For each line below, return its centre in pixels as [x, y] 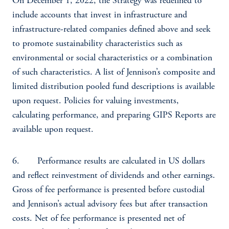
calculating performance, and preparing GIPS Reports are [114, 116]
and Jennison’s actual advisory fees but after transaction [110, 204]
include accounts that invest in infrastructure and [100, 15]
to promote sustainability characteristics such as [97, 44]
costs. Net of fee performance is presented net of [98, 219]
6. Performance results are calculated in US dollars [109, 162]
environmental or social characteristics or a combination [112, 58]
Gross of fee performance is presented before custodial [108, 190]
